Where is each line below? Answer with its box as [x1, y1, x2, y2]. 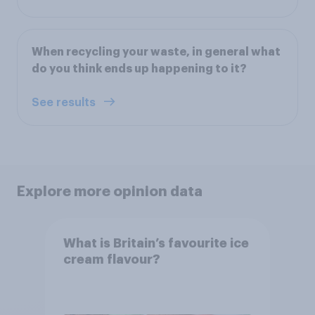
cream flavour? [63, 253, 160, 266]
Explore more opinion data [17, 184, 202, 198]
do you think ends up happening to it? [32, 63, 247, 75]
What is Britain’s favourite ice [63, 237, 249, 250]
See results [32, 96, 98, 108]
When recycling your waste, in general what [32, 46, 281, 58]
